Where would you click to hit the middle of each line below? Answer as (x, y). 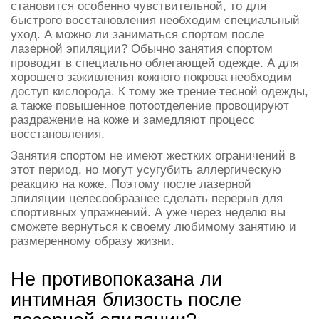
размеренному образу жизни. (93, 241)
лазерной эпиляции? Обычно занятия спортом (142, 49)
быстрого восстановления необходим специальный (155, 20)
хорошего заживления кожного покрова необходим (151, 77)
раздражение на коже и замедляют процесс (133, 120)
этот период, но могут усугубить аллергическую (146, 170)
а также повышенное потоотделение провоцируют (150, 106)
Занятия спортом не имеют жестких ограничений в (153, 156)
